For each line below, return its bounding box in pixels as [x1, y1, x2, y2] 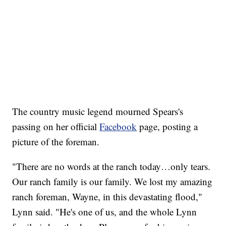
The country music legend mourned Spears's [12, 104, 184, 118]
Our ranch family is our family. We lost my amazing [12, 175, 213, 188]
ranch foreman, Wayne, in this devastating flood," [12, 190, 203, 203]
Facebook [99, 120, 137, 133]
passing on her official [12, 120, 100, 133]
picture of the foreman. [12, 135, 100, 148]
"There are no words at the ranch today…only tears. [12, 159, 211, 173]
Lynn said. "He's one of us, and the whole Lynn [12, 205, 197, 218]
